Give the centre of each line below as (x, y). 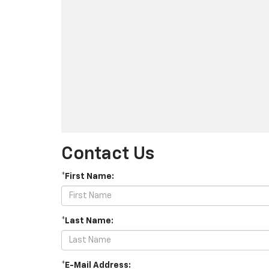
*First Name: (88, 177)
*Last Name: (87, 221)
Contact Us (108, 154)
